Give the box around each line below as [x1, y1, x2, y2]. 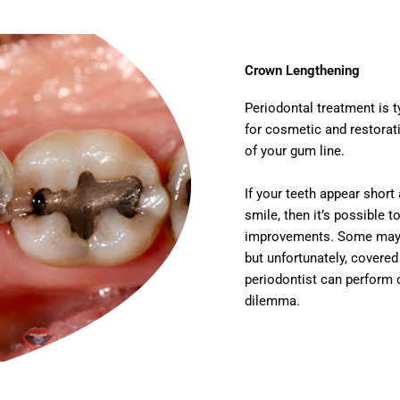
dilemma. [245, 293, 300, 310]
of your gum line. [245, 143, 345, 160]
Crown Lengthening [245, 62, 360, 79]
